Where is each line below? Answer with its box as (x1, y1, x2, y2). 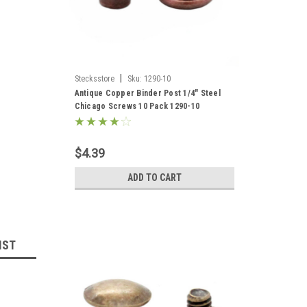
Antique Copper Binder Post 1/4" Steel (74, 88, 221, 98)
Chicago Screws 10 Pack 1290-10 (74, 101, 199, 111)
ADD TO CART (127, 172, 182, 183)
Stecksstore (74, 74, 114, 84)
